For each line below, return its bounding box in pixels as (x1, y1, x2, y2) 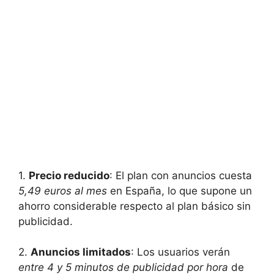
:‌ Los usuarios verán (131, 246, 230, 259)
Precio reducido (29, 169, 109, 182)
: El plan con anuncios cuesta (109, 169, 252, 182)
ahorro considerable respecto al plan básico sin (18, 199, 251, 212)
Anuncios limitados (31, 246, 131, 259)
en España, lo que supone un (107, 184, 252, 197)
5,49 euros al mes (18, 184, 107, 197)
